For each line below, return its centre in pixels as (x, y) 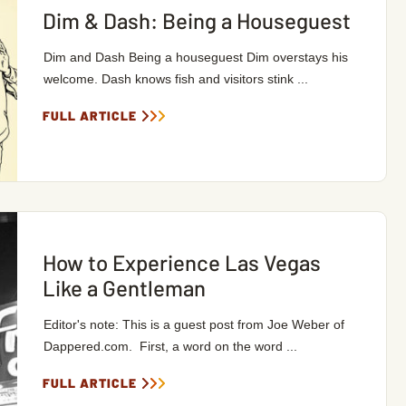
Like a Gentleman (124, 288)
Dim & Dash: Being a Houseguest (196, 20)
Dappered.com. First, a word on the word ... (170, 346)
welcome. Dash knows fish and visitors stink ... (175, 79)
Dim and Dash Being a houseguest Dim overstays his (195, 57)
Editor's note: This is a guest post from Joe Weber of (193, 324)
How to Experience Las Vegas (181, 262)
